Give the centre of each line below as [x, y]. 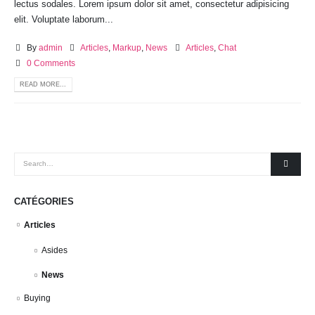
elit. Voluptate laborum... [64, 19]
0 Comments [51, 63]
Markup [127, 48]
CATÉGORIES [44, 201]
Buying [37, 298]
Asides [54, 251]
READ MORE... [43, 85]
